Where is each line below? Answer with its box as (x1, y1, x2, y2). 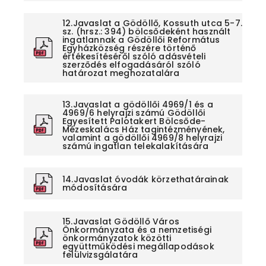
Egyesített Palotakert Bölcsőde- (62, 115, 206, 127)
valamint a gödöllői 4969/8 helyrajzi (62, 131, 223, 144)
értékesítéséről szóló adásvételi (62, 50, 206, 62)
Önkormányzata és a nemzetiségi (62, 223, 211, 236)
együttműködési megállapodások (62, 240, 214, 252)
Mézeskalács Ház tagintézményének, (62, 123, 225, 135)
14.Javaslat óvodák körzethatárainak (62, 173, 229, 186)
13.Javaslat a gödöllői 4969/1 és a (62, 98, 213, 110)
